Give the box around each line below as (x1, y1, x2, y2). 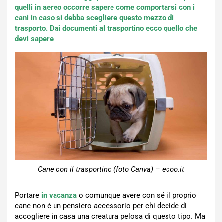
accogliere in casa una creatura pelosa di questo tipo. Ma (15, 212, 205, 221)
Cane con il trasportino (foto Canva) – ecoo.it (38, 165, 184, 174)
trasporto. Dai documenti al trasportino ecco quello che (15, 24, 197, 33)
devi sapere (15, 34, 54, 43)
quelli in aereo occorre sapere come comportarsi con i (15, 3, 195, 12)
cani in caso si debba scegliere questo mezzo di (15, 13, 174, 22)
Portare (15, 191, 41, 200)
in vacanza (41, 191, 77, 200)
